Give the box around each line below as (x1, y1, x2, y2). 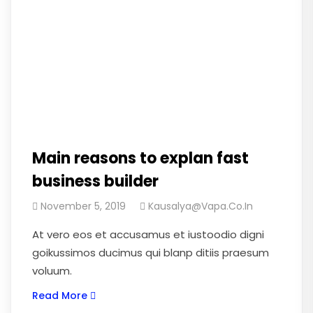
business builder (32, 170, 159, 192)
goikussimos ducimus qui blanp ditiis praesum (32, 245, 269, 260)
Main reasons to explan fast (32, 147, 249, 169)
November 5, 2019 (41, 199, 126, 213)
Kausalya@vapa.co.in (148, 199, 253, 213)
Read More (32, 289, 87, 303)
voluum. (32, 263, 72, 278)
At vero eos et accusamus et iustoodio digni (32, 227, 264, 242)
